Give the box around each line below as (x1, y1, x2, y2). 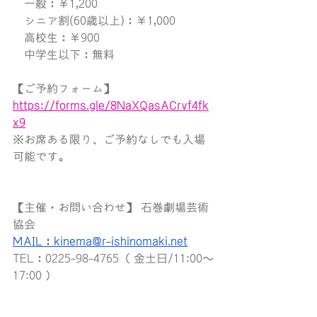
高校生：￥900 (13, 31, 100, 43)
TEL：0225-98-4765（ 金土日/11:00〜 (13, 252, 214, 264)
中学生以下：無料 (13, 48, 115, 60)
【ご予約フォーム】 (13, 82, 115, 94)
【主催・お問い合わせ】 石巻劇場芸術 (13, 201, 209, 213)
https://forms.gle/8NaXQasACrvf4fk (13, 99, 209, 111)
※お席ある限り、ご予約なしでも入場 (13, 133, 205, 145)
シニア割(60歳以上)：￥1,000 (13, 14, 175, 26)
